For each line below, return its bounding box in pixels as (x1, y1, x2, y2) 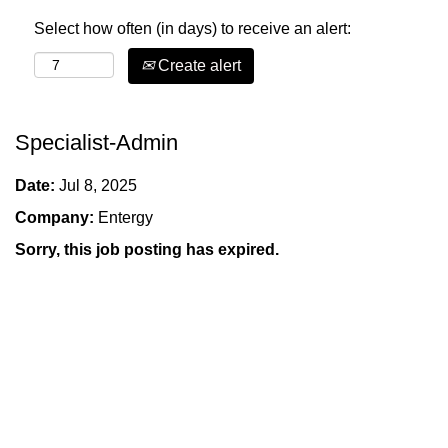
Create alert (154, 57, 241, 74)
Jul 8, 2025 (59, 177, 137, 194)
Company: (15, 209, 98, 226)
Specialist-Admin (15, 130, 178, 155)
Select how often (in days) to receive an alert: (34, 20, 351, 37)
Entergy (98, 209, 153, 226)
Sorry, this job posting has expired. (15, 241, 279, 258)
